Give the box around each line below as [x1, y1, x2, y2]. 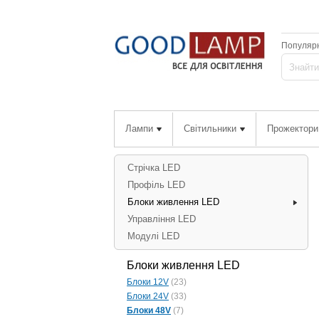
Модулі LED [127, 231, 179, 241]
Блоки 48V [127, 305, 171, 315]
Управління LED [127, 214, 196, 224]
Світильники [184, 123, 236, 134]
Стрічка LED [127, 162, 180, 173]
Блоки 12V [127, 277, 169, 287]
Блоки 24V [127, 291, 169, 301]
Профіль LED [127, 179, 185, 190]
